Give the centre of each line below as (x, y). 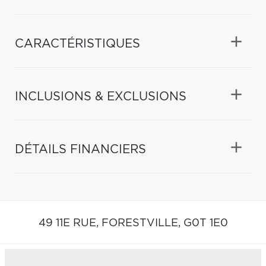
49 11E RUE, (70, 223)
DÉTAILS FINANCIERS (80, 149)
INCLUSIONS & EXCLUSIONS (101, 96)
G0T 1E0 (205, 223)
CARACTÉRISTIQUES (77, 44)
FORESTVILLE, (142, 223)
